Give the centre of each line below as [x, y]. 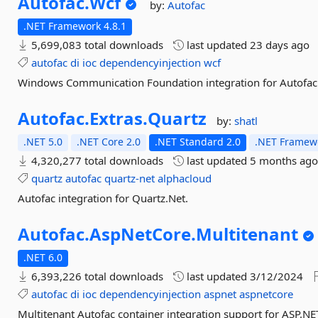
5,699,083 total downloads [96, 45]
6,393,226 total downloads [96, 276]
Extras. [119, 118]
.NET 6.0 [43, 257]
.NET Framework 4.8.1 [75, 26]
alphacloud [185, 178]
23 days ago [280, 45]
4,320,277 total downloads [96, 160]
